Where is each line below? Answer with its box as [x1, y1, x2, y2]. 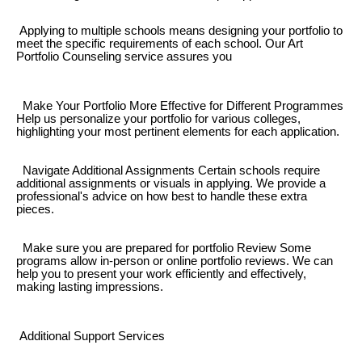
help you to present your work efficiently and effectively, [16, 267, 306, 281]
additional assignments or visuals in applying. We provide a [16, 177, 326, 191]
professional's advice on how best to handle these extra [16, 190, 307, 204]
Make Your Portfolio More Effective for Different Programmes [16, 99, 343, 113]
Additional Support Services [16, 330, 165, 343]
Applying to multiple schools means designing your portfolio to [16, 23, 343, 37]
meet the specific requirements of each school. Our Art [16, 36, 303, 50]
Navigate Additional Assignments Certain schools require [16, 164, 320, 178]
